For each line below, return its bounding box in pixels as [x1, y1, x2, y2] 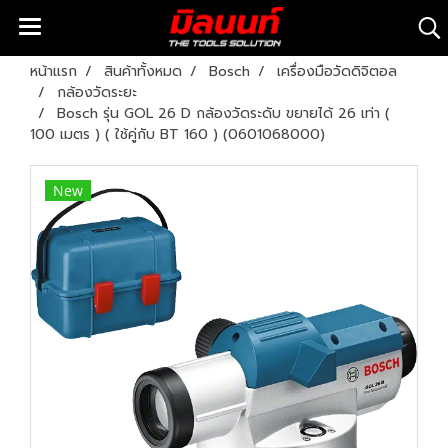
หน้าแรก [30, 61, 77, 82]
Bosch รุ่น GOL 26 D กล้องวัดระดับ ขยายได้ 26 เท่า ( [57, 103, 390, 124]
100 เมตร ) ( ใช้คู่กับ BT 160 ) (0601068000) [30, 124, 325, 145]
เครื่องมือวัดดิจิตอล [277, 61, 397, 82]
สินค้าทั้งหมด [104, 61, 182, 82]
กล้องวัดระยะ [57, 82, 137, 103]
